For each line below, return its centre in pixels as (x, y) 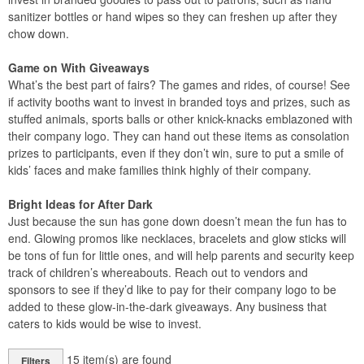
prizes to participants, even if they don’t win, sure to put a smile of (176, 153)
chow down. (39, 33)
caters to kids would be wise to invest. (105, 323)
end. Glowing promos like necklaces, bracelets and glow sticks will (177, 238)
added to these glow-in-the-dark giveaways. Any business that (167, 306)
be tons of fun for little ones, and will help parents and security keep (181, 255)
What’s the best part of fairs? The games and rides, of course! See (179, 84)
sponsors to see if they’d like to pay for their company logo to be (172, 289)
